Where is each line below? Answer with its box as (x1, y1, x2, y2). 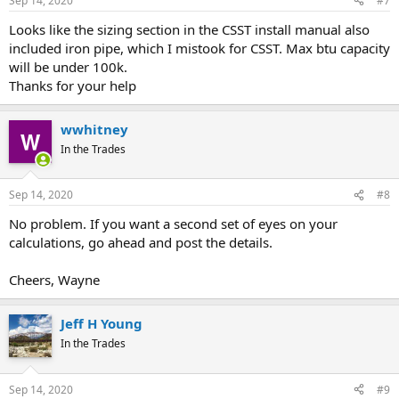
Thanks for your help (9, 76, 136, 94)
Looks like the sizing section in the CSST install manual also (9, 20, 370, 38)
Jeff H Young (61, 314, 142, 332)
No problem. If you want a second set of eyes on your (9, 215, 338, 232)
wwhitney (61, 119, 128, 138)
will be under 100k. (9, 57, 127, 76)
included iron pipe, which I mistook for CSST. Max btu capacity (9, 38, 390, 57)
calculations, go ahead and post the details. (9, 233, 273, 251)
